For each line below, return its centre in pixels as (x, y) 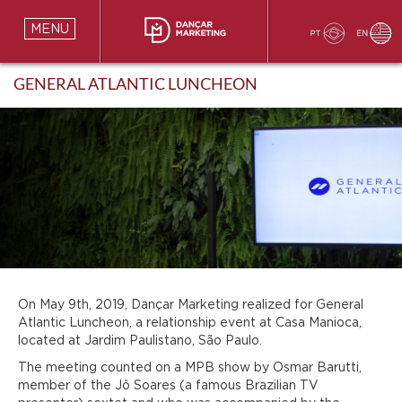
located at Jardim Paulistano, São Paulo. (140, 340)
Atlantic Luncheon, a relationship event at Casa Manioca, (190, 322)
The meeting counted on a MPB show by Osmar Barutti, (190, 367)
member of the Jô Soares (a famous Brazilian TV (168, 385)
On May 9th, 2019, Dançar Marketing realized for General (191, 304)
